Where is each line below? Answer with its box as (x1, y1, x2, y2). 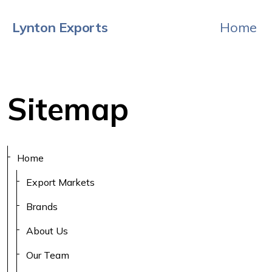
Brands (26, 200, 58, 212)
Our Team (26, 249, 70, 261)
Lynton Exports (12, 19, 108, 36)
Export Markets (26, 176, 95, 188)
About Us (26, 225, 69, 237)
